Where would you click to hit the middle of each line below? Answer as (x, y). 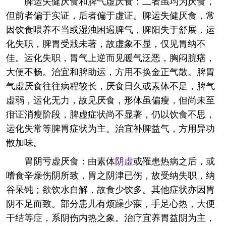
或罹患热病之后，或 (174, 160)
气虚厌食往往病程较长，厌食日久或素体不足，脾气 (110, 85)
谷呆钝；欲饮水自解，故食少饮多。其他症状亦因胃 (110, 189)
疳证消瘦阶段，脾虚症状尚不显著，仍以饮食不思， (110, 114)
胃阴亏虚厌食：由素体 (70, 160)
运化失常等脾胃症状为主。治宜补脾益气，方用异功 (110, 128)
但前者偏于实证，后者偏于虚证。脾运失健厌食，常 (110, 15)
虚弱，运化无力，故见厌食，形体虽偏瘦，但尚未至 (110, 99)
